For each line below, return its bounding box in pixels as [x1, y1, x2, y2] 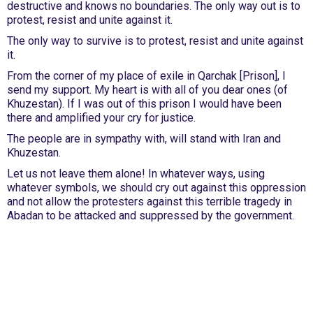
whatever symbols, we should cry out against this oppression [7, 181, 306, 194]
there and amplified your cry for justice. [7, 111, 196, 124]
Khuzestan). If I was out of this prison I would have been [7, 97, 282, 110]
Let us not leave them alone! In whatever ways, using [7, 167, 265, 180]
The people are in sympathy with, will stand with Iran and [7, 132, 281, 145]
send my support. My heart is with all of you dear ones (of [7, 83, 288, 96]
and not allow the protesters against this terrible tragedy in [7, 195, 292, 208]
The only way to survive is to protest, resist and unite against [7, 34, 303, 48]
